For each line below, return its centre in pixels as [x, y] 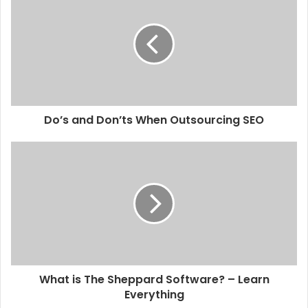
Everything [154, 295]
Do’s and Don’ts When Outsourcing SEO [154, 120]
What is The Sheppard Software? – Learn [154, 279]
